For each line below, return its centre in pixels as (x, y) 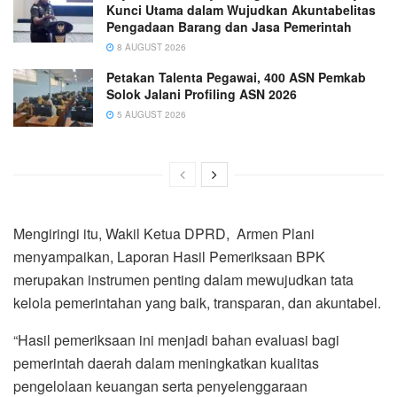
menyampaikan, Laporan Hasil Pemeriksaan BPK (169, 256)
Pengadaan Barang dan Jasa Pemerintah (229, 27)
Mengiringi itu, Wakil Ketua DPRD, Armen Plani (164, 233)
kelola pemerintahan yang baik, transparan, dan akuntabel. (197, 302)
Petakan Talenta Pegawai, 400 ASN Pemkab (236, 78)
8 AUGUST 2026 (150, 47)
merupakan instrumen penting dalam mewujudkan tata (183, 279)
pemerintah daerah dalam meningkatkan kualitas (166, 362)
